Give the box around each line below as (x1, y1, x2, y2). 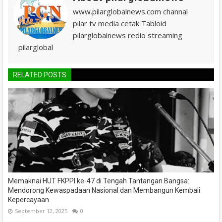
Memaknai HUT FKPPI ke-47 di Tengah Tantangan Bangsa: (8, 176, 189, 185)
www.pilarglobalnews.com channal (73, 6, 188, 16)
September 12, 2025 (15, 207, 67, 215)
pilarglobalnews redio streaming (73, 30, 182, 40)
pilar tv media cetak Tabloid (73, 18, 166, 28)
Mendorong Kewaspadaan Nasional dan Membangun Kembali (8, 186, 200, 194)
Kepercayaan (8, 195, 49, 204)
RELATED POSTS (13, 70, 66, 79)
